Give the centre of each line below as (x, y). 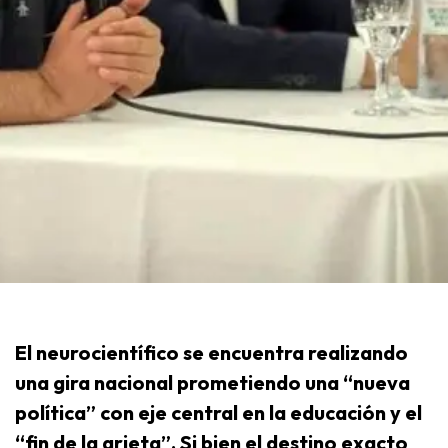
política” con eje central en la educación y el (218, 412)
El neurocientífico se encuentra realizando (211, 352)
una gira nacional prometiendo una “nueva (212, 382)
